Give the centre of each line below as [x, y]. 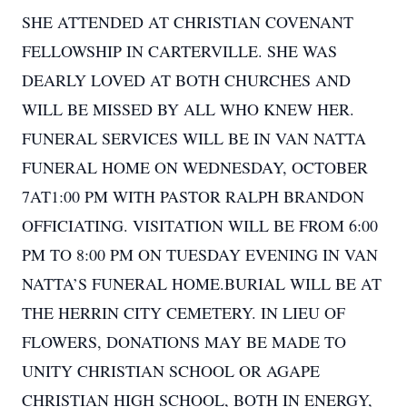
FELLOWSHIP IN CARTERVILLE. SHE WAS [179, 51]
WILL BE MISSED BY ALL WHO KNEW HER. [188, 109]
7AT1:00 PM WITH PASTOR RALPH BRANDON [193, 196]
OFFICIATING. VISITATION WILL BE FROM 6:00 [200, 225]
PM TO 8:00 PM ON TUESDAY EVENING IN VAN [200, 254]
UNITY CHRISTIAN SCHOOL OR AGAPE [171, 371]
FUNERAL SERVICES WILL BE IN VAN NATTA [194, 138]
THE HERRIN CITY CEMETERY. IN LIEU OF [184, 313]
